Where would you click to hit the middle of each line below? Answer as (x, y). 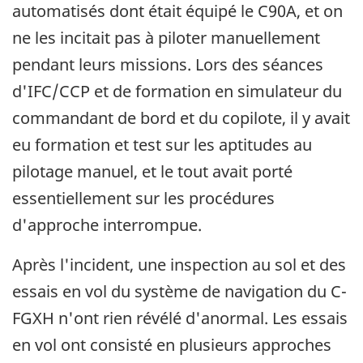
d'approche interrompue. (107, 225)
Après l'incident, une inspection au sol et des (179, 265)
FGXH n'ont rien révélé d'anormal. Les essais (180, 318)
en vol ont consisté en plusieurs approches (172, 345)
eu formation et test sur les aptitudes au (162, 145)
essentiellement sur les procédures (143, 199)
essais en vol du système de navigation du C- (179, 292)
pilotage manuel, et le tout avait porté (152, 172)
